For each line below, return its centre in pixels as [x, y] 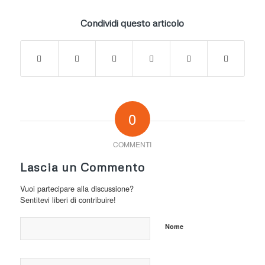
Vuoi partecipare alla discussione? [77, 188]
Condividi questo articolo [132, 23]
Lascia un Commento [82, 167]
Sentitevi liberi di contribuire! [68, 199]
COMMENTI [132, 144]
